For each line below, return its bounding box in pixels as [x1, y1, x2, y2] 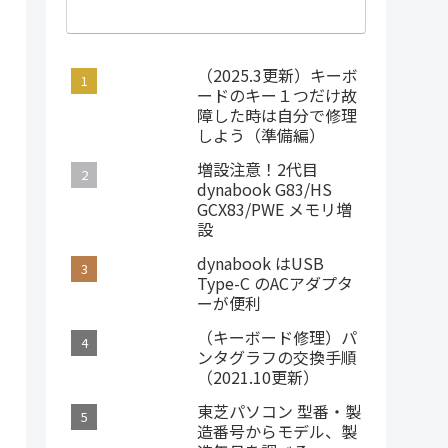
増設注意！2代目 [197, 156, 318, 181]
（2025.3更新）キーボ [197, 62, 358, 87]
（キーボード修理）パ [197, 324, 357, 349]
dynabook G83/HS [197, 176, 332, 201]
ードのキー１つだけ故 [197, 82, 357, 107]
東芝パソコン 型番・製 [197, 398, 361, 423]
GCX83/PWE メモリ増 [197, 196, 352, 221]
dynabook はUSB [197, 250, 324, 275]
